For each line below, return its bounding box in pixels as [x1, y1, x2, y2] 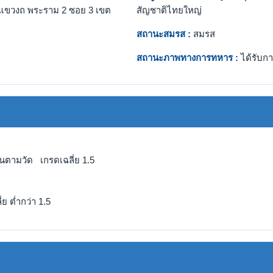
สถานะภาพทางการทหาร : [136, 52, 238, 63]
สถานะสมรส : [136, 29, 191, 39]
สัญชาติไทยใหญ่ [136, 5, 202, 15]
